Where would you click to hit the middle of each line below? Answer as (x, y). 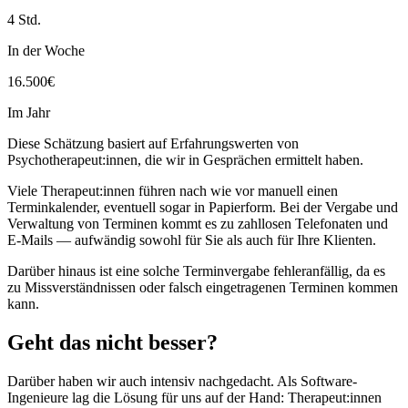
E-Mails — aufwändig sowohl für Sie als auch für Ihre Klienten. (192, 240)
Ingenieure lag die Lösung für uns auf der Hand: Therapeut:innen (194, 397)
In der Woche (46, 51)
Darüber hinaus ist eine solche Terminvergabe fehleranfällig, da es (196, 271)
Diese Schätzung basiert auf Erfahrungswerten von (153, 144)
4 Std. (24, 20)
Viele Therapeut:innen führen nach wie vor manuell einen (173, 191)
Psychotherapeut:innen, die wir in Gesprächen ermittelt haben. (185, 160)
